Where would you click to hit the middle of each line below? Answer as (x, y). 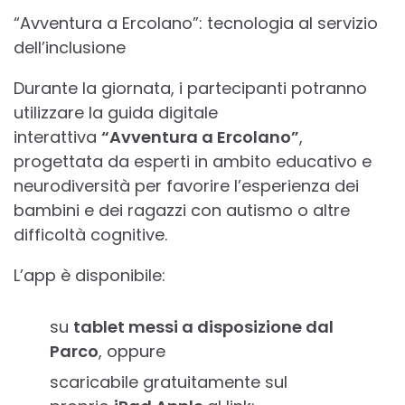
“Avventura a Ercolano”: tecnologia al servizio (196, 23)
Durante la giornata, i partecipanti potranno (190, 88)
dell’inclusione (70, 47)
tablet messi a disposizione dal (203, 326)
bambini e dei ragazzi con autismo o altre (182, 210)
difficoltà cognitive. (90, 234)
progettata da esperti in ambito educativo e (193, 161)
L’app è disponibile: (89, 275)
